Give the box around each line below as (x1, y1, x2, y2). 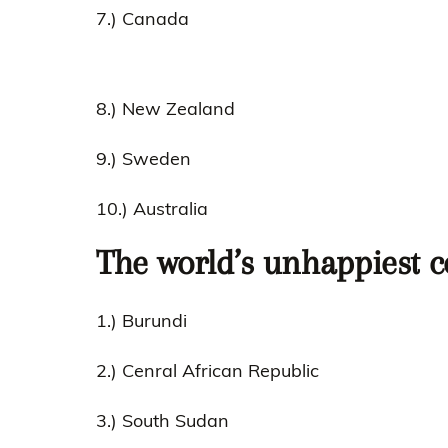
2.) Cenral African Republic (96, 358, 319, 382)
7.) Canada (96, 7, 189, 30)
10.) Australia (96, 197, 208, 220)
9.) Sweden (96, 147, 191, 170)
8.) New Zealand (96, 97, 235, 120)
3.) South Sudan (96, 408, 229, 432)
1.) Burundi (96, 308, 187, 332)
